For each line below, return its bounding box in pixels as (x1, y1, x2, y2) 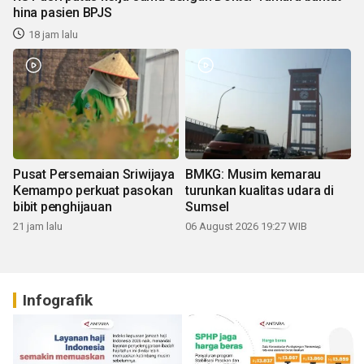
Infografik (23, 290, 93, 310)
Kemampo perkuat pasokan (13, 182, 173, 198)
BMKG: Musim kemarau (185, 166, 322, 182)
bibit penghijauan (13, 198, 112, 214)
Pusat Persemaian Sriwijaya (13, 166, 175, 182)
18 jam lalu (28, 28, 78, 41)
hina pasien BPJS (13, 4, 112, 20)
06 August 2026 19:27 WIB (185, 219, 307, 232)
